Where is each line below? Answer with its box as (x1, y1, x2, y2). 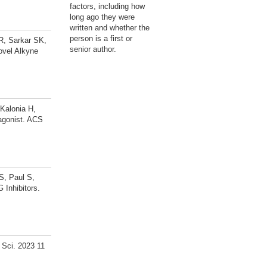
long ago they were (70, 13, 135, 21)
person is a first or (70, 34, 132, 43)
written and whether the (70, 23, 150, 32)
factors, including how (70, 2, 145, 11)
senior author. (70, 45, 116, 54)
